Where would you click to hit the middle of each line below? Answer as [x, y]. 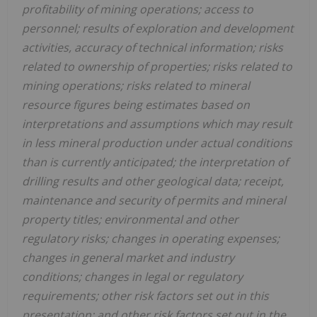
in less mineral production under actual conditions [157, 143]
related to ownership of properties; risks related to [157, 66]
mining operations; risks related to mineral [136, 85]
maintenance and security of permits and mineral [154, 200]
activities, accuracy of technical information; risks [152, 47]
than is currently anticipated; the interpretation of [155, 162]
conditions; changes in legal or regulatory [132, 276]
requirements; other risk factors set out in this [145, 295]
